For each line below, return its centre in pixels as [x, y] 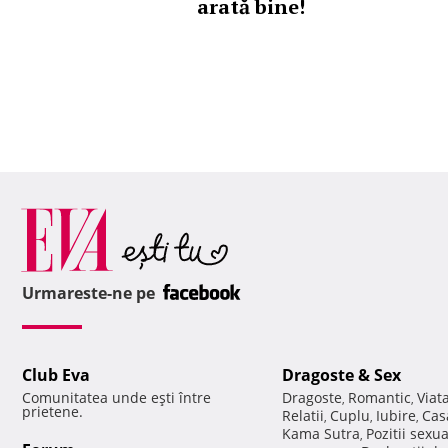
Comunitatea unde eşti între [116, 398]
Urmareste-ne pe [90, 293]
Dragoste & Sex [341, 375]
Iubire [396, 416]
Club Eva [56, 375]
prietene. [52, 412]
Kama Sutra [321, 434]
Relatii [303, 416]
